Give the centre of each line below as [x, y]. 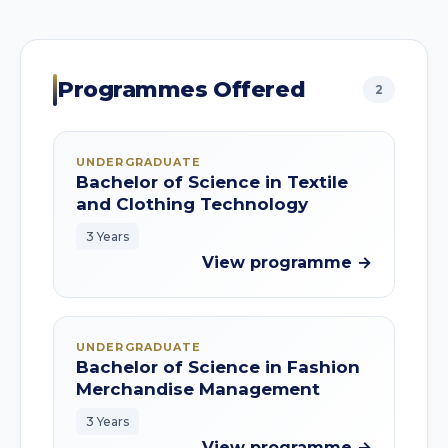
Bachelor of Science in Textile [212, 182]
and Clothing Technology [192, 204]
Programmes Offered [181, 89]
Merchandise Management [198, 389]
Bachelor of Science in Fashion [218, 367]
